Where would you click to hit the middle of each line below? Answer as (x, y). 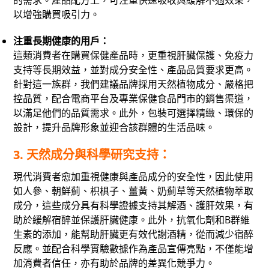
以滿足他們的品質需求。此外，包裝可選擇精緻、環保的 (134, 113)
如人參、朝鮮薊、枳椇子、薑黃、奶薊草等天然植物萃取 (134, 191)
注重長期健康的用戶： (62, 41)
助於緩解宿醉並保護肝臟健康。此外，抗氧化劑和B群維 (132, 219)
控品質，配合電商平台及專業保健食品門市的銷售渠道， (134, 98)
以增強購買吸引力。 (57, 14)
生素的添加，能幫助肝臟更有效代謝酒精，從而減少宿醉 (134, 234)
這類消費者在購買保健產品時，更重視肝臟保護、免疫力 (134, 55)
